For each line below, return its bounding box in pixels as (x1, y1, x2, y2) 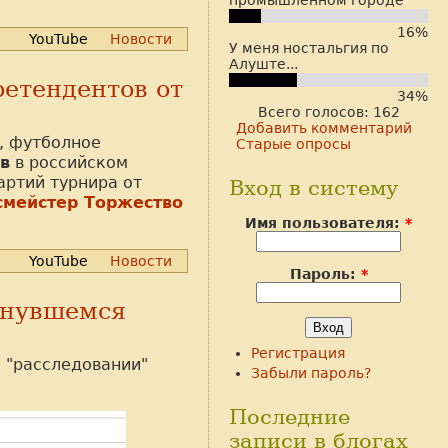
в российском (10, 152, 128, 172)
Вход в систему (229, 176, 398, 201)
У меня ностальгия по (229, 39, 389, 56)
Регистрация (250, 345, 345, 362)
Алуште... (229, 55, 298, 72)
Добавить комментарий (236, 120, 413, 137)
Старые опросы (236, 136, 352, 153)
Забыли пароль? (250, 364, 371, 381)
